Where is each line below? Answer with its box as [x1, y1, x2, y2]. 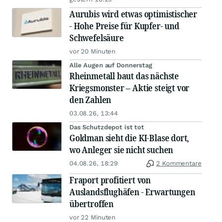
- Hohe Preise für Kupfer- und [69, 20, 179, 32]
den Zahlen [69, 94, 111, 106]
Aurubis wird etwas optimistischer [69, 8, 198, 20]
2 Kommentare [156, 160, 202, 167]
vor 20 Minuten [69, 48, 116, 55]
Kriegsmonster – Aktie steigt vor [69, 82, 190, 94]
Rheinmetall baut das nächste [69, 70, 179, 82]
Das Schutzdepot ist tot [69, 123, 145, 131]
